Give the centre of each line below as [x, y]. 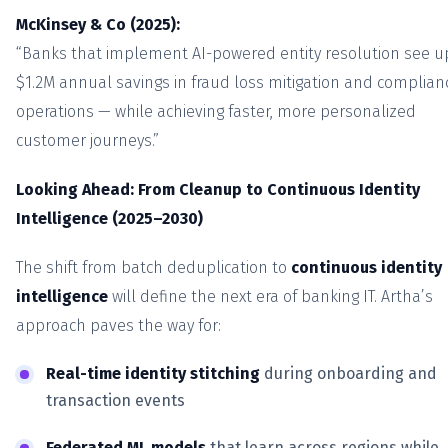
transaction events [115, 401]
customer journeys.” [87, 141]
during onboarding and [348, 374]
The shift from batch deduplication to [153, 268]
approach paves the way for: [118, 326]
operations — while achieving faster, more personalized [216, 112]
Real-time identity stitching [153, 374]
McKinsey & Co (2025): [98, 25]
